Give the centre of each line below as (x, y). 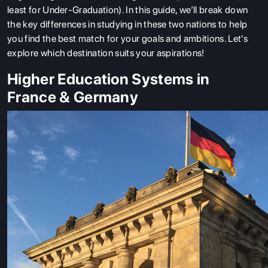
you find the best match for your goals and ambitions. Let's (127, 39)
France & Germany (73, 97)
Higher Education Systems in (109, 79)
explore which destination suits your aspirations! (106, 53)
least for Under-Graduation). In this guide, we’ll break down (128, 10)
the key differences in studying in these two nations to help (127, 24)
